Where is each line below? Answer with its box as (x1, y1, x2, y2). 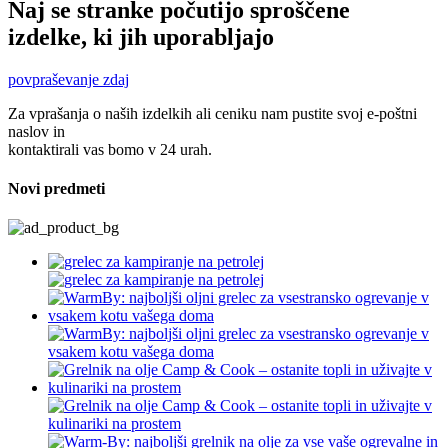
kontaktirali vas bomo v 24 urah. (8, 140, 212, 158)
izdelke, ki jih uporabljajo (8, 23, 274, 50)
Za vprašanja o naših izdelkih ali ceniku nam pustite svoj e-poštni (8, 104, 417, 122)
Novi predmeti (8, 180, 105, 198)
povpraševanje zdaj (8, 70, 129, 88)
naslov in (8, 122, 65, 140)
